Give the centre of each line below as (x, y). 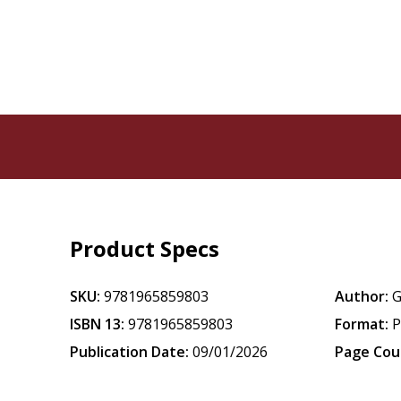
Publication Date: (130, 352)
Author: (362, 296)
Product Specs (145, 248)
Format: (362, 324)
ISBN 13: (98, 324)
